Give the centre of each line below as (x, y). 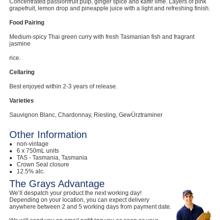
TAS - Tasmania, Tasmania (52, 158)
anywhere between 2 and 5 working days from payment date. (90, 207)
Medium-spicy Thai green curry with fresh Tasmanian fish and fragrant (102, 37)
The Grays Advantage (57, 184)
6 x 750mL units (38, 151)
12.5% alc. (31, 171)
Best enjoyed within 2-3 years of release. (63, 86)
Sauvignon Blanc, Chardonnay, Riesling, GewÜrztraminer (86, 115)
